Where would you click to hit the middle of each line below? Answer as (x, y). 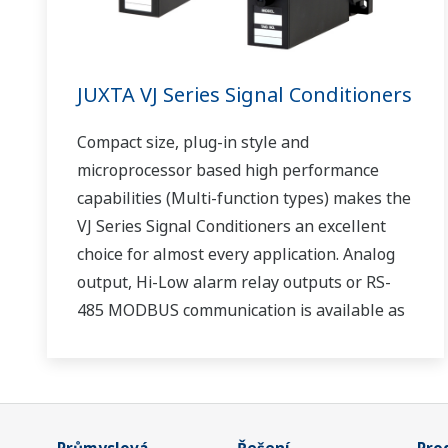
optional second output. (165, 338)
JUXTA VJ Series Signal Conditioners (244, 95)
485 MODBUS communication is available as (241, 310)
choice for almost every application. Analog (236, 254)
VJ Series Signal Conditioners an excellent (231, 226)
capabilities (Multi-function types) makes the (244, 198)
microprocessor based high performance (228, 170)
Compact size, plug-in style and (193, 142)
